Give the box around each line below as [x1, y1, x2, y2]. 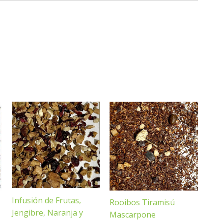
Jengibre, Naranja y [11, 207, 83, 218]
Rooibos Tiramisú [110, 197, 175, 208]
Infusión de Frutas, [11, 194, 81, 206]
